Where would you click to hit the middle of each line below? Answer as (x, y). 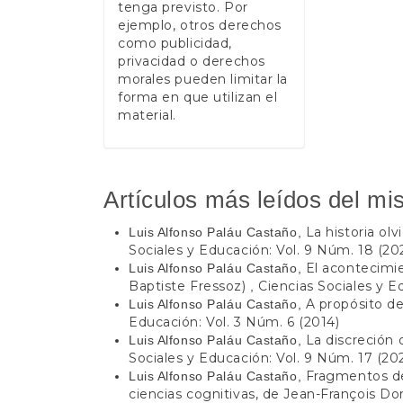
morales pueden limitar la (203, 80)
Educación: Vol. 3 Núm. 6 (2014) (234, 322)
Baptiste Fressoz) (190, 287)
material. (148, 116)
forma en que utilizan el (198, 98)
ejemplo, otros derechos (200, 26)
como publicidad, (175, 44)
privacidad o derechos (192, 62)
